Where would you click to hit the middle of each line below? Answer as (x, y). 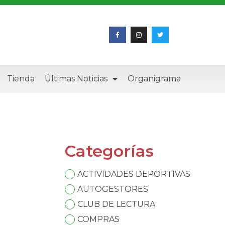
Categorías (109, 151)
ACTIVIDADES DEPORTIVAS (134, 174)
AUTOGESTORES (113, 189)
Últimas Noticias (76, 79)
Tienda (21, 79)
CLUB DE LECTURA (117, 204)
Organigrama (154, 79)
